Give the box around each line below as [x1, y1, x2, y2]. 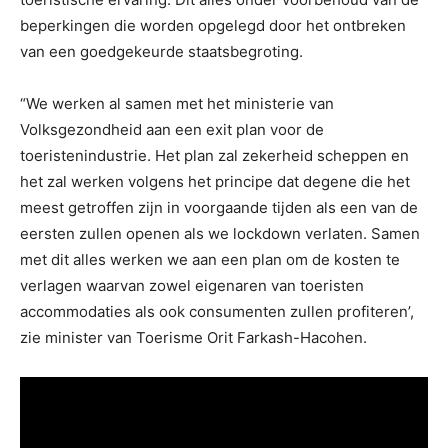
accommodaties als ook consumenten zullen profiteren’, [20, 302, 414, 322]
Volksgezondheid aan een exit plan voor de [20, 120, 324, 140]
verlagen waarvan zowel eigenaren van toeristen [20, 276, 364, 296]
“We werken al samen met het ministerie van [20, 94, 334, 114]
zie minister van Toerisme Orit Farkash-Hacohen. [20, 328, 367, 348]
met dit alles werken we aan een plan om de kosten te [20, 250, 400, 270]
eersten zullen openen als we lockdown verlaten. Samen [20, 224, 420, 244]
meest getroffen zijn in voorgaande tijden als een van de [20, 198, 418, 218]
